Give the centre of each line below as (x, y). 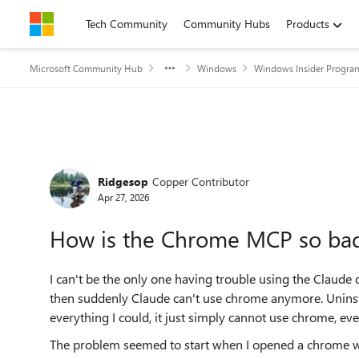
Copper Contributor (201, 181)
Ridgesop (123, 181)
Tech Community (127, 24)
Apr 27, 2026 (123, 197)
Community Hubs (227, 24)
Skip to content (83, 24)
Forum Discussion (129, 163)
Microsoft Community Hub (86, 68)
